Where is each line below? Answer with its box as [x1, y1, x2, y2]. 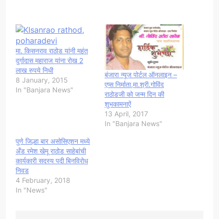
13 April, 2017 [105, 109, 148, 118]
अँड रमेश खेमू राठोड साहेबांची [16, 146, 86, 155]
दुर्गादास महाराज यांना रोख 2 [16, 56, 83, 65]
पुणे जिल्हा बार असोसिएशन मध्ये [16, 136, 90, 145]
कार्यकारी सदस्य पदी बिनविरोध [16, 156, 88, 165]
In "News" [16, 185, 47, 194]
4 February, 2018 [16, 175, 70, 184]
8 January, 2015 [16, 76, 68, 85]
